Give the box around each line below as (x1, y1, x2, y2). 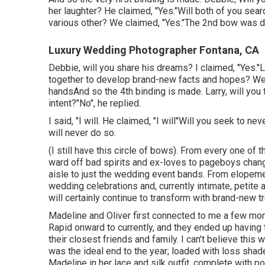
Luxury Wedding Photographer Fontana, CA (49, 44, 259, 56)
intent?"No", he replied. (49, 98, 141, 109)
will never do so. (49, 127, 116, 138)
